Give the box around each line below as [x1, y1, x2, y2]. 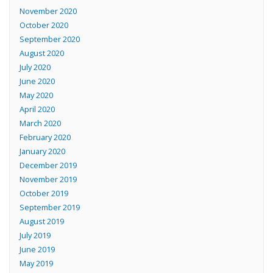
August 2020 [19, 47, 64, 58]
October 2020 [19, 19, 68, 30]
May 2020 [19, 89, 53, 101]
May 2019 [19, 257, 53, 269]
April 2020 [19, 103, 55, 115]
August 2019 [19, 215, 64, 227]
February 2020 [19, 131, 71, 143]
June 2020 [19, 75, 55, 87]
